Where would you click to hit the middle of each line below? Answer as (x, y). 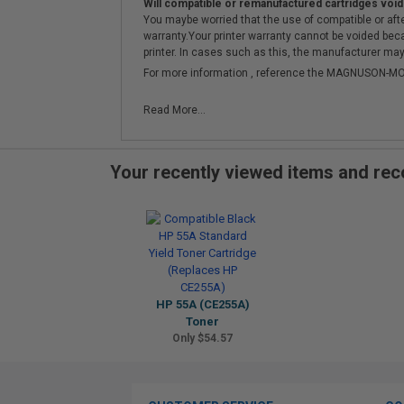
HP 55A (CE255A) (202, 304)
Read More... (174, 110)
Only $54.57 (202, 338)
